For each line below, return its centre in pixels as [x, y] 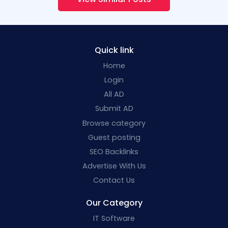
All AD [114, 94]
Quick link [114, 50]
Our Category [114, 203]
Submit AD [114, 109]
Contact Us [114, 180]
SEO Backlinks [114, 151]
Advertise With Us [114, 166]
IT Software [114, 219]
